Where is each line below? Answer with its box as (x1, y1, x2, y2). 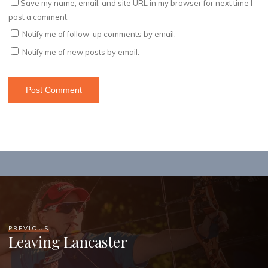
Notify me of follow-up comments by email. (22, 29, 176, 39)
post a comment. (8, 11, 69, 22)
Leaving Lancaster (8, 232, 128, 251)
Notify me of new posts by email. (22, 47, 140, 57)
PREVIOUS (8, 224, 50, 232)
